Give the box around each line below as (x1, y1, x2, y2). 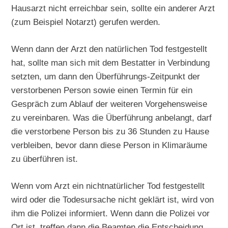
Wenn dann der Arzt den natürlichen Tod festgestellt (11, 43, 208, 54)
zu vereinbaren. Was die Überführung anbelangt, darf (11, 112, 212, 123)
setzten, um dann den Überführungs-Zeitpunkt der (11, 71, 201, 81)
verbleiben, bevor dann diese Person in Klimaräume (11, 139, 208, 150)
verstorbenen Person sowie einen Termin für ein (11, 84, 193, 95)
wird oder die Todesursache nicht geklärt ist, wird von (11, 194, 214, 205)
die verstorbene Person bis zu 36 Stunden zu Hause (11, 126, 210, 136)
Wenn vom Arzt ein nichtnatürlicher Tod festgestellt (11, 180, 205, 191)
